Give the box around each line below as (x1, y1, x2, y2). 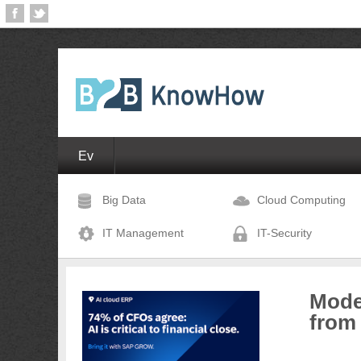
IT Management (102, 226, 184, 239)
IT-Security (257, 226, 312, 239)
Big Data (102, 193, 146, 206)
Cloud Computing (257, 193, 346, 206)
